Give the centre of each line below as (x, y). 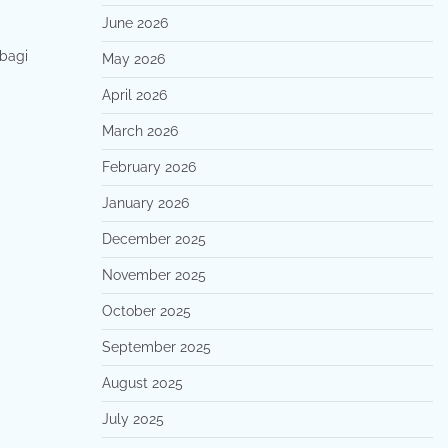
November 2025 (153, 275)
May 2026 (133, 59)
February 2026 (148, 167)
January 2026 (145, 203)
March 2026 (139, 131)
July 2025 (132, 419)
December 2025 (153, 239)
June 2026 (134, 23)
